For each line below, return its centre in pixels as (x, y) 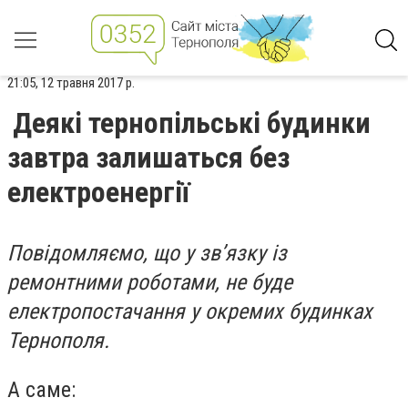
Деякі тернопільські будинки (192, 123)
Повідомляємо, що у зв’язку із (147, 253)
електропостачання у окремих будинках (190, 311)
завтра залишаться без (148, 158)
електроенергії (98, 192)
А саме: (41, 389)
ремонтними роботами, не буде (150, 282)
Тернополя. (58, 341)
